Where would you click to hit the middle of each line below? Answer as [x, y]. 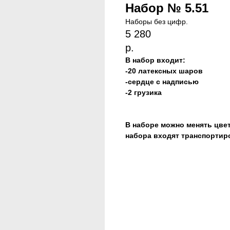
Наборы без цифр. [157, 22]
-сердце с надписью [162, 82]
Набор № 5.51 [167, 8]
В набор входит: [155, 60]
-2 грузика [143, 92]
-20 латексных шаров [164, 71]
